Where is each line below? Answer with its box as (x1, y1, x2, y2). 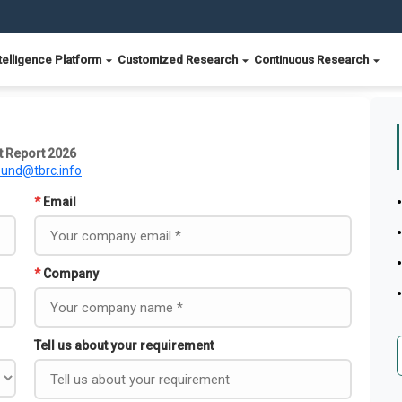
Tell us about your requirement (34, 338, 214, 353)
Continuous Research (254, 53, 371, 66)
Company (43, 267, 99, 281)
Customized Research (118, 53, 240, 66)
